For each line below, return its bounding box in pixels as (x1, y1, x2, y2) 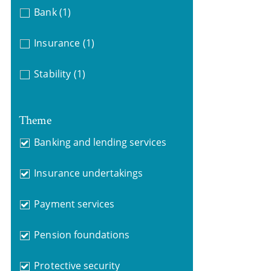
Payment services (34, 197, 114, 211)
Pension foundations (34, 227, 130, 241)
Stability (34, 67, 71, 80)
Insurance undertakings (34, 166, 143, 180)
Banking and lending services (34, 135, 167, 149)
